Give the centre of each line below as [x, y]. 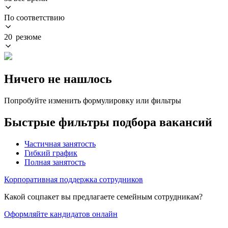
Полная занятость [55, 162]
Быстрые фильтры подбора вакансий [108, 122]
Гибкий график [51, 153]
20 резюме [23, 37]
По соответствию [34, 17]
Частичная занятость [60, 144]
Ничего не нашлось [58, 79]
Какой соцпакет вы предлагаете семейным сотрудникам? [103, 196]
